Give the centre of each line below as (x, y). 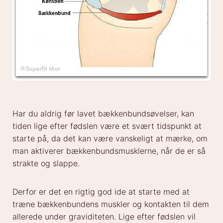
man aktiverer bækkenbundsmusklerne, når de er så (109, 151)
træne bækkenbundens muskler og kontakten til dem (111, 204)
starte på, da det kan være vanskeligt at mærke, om (110, 139)
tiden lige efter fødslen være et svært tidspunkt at (107, 126)
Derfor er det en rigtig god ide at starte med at (101, 192)
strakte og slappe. (46, 164)
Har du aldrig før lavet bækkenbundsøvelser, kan (103, 114)
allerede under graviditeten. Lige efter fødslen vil (104, 217)
